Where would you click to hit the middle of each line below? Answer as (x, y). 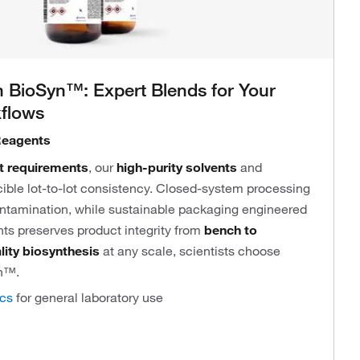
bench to (231, 230)
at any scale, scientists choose (190, 251)
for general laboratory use (90, 297)
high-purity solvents (177, 167)
